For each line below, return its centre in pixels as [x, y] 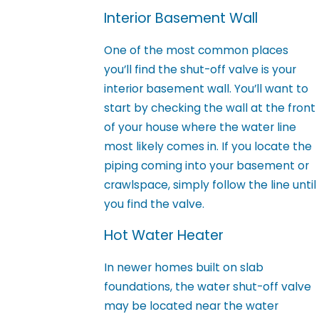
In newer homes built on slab [184, 267]
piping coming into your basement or [207, 165]
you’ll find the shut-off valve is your [200, 69]
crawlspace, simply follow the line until [210, 184]
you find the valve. [155, 204]
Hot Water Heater [164, 236]
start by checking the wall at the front [210, 108]
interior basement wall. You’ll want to [206, 88]
